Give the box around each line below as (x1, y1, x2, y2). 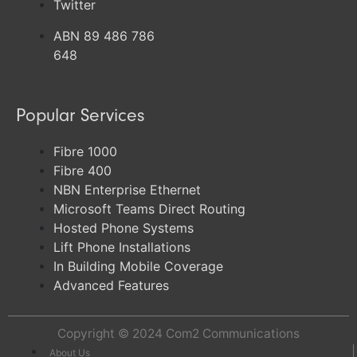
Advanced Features (53, 277, 169, 294)
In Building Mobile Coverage (53, 258, 223, 275)
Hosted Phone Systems (53, 220, 194, 237)
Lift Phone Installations (53, 239, 190, 256)
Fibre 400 (53, 163, 112, 179)
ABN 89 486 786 (53, 28, 155, 45)
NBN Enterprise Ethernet (53, 182, 201, 198)
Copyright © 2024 (57, 325, 166, 341)
